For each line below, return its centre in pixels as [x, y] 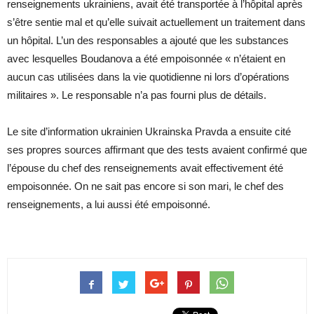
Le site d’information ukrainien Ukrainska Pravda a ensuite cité [149, 131]
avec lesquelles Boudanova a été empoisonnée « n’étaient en [146, 58]
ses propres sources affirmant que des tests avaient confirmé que [157, 149]
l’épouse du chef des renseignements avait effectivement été [145, 168]
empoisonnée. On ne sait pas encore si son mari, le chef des [145, 186]
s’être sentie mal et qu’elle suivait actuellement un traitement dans [156, 22]
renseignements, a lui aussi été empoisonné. [109, 204]
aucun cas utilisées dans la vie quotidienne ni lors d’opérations [148, 76]
